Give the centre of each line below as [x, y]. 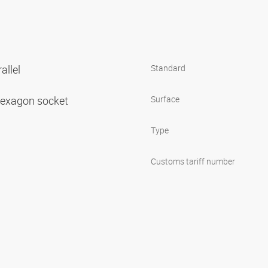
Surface [165, 99]
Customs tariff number [193, 161]
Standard [168, 68]
